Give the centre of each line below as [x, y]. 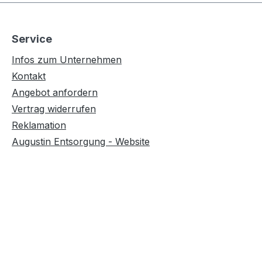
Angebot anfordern [55, 93]
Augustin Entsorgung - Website [81, 142]
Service [32, 39]
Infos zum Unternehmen [67, 60]
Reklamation [39, 125]
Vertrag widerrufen [54, 109]
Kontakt [29, 76]
